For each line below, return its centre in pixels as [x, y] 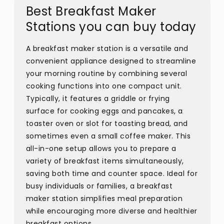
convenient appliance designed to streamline [111, 61]
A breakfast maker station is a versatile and [107, 48]
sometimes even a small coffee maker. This [108, 136]
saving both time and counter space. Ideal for [111, 173]
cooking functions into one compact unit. [104, 86]
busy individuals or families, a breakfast [99, 186]
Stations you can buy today [111, 27]
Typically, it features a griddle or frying [98, 98]
